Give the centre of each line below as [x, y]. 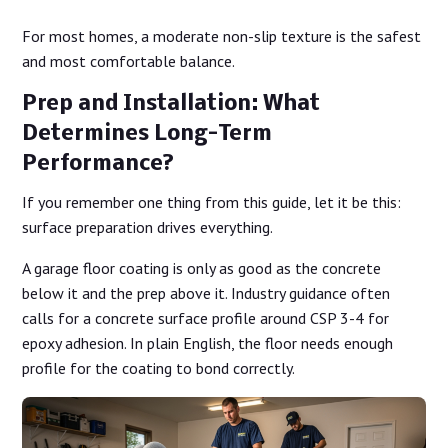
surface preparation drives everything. [148, 227]
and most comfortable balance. [129, 61]
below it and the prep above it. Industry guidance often [206, 293]
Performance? [98, 165]
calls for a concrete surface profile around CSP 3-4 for [206, 318]
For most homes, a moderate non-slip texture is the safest [222, 36]
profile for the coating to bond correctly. [159, 368]
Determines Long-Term [147, 135]
